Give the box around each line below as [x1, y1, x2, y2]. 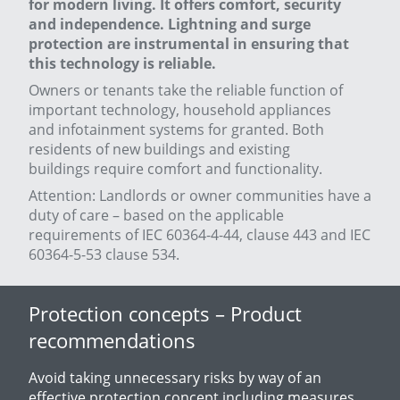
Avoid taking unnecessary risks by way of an [29, 367, 321, 387]
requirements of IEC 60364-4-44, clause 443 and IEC [29, 224, 371, 245]
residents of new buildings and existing [29, 138, 290, 159]
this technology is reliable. [29, 53, 216, 73]
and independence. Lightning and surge [29, 13, 311, 34]
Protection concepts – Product [29, 299, 302, 327]
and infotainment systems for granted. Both [29, 119, 324, 139]
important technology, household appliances [29, 99, 331, 120]
